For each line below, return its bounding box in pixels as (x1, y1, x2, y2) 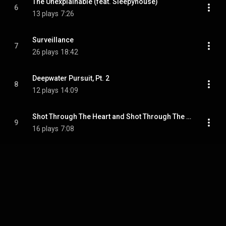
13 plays (32, 10, 59, 18)
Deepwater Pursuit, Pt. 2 (32, 74, 109, 82)
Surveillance (32, 36, 74, 44)
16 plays (32, 125, 59, 133)
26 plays (32, 48, 59, 56)
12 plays (32, 86, 59, 94)
